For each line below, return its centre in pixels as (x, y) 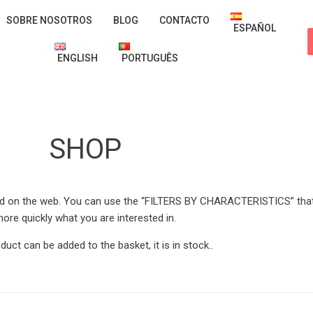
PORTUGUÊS (150, 58)
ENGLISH (77, 58)
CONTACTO (184, 20)
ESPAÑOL (255, 28)
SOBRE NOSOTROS (49, 20)
